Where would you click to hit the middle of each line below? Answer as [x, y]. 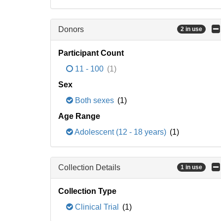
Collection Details [89, 167]
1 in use [191, 167]
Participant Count [91, 53]
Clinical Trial [97, 207]
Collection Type [87, 191]
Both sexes [94, 100]
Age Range [79, 116]
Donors [71, 29]
